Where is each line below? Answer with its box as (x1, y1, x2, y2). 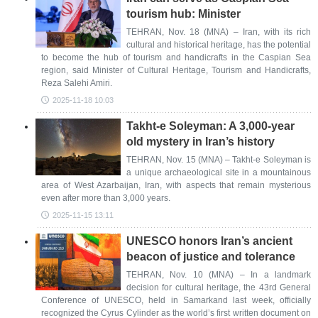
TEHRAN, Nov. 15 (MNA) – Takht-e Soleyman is (126, 155, 311, 165)
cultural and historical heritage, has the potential (126, 40, 311, 50)
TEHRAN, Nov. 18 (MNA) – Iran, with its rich (126, 27, 311, 37)
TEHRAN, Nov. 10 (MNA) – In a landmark (126, 270, 311, 280)
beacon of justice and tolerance (126, 251, 295, 263)
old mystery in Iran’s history (126, 136, 275, 148)
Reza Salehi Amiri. (41, 78, 112, 88)
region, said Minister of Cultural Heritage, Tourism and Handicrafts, (41, 65, 311, 75)
